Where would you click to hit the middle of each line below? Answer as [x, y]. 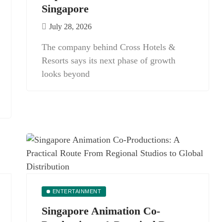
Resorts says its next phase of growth [109, 60]
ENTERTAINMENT [77, 191]
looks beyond [66, 74]
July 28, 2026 [70, 27]
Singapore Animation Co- [101, 211]
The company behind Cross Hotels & [109, 47]
